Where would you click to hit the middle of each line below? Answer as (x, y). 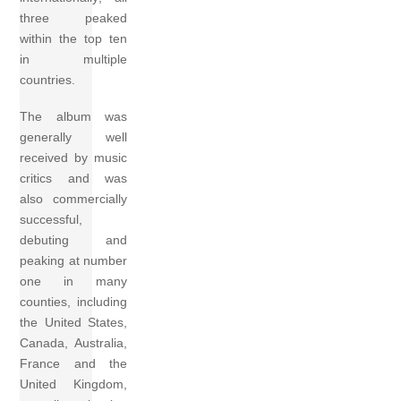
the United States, (74, 323)
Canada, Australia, (74, 343)
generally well (74, 137)
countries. (48, 79)
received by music (74, 158)
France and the (74, 364)
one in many (74, 282)
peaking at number (74, 261)
